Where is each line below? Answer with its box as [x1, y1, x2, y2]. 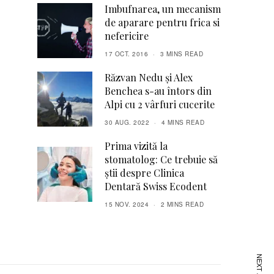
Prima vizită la [105, 139, 168, 152]
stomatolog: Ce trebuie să [105, 153, 218, 166]
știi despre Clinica [105, 166, 184, 179]
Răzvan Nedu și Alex [105, 71, 193, 84]
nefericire [105, 29, 149, 42]
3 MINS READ [160, 50, 203, 58]
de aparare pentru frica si [105, 16, 220, 29]
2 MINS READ [160, 200, 204, 209]
